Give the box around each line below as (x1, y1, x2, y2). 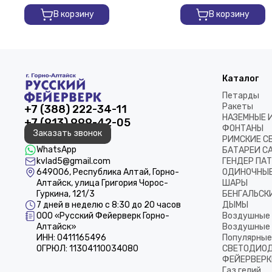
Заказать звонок (33, 128, 102, 138)
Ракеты (222, 101, 253, 112)
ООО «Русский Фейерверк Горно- (36, 211, 169, 221)
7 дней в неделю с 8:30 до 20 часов (36, 200, 181, 210)
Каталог (222, 73, 259, 84)
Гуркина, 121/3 (36, 189, 95, 199)
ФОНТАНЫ (222, 123, 263, 134)
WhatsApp (36, 144, 76, 155)
